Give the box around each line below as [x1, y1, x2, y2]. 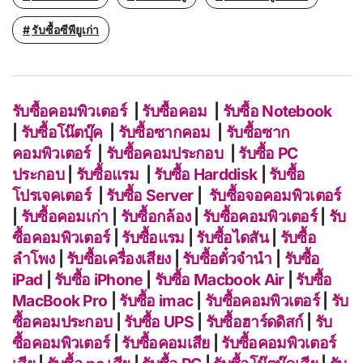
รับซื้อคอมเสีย [122, 333, 210, 353]
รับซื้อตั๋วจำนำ [182, 249, 272, 269]
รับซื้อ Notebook [222, 101, 332, 122]
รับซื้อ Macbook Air [154, 270, 284, 290]
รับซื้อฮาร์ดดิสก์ [205, 312, 304, 332]
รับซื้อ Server [106, 186, 198, 206]
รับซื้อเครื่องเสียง [66, 249, 171, 269]
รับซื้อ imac [119, 291, 194, 311]
